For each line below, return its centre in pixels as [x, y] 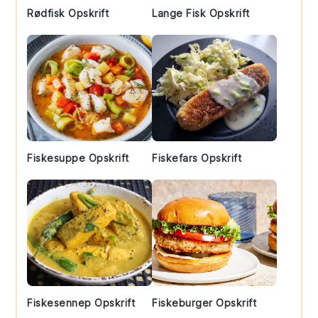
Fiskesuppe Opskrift [78, 158]
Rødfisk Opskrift [68, 13]
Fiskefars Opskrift [197, 158]
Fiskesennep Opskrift [81, 303]
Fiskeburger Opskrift [204, 303]
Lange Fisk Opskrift [201, 13]
